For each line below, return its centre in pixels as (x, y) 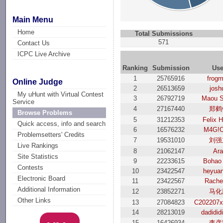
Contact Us (34, 43)
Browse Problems (45, 113)
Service (24, 102)
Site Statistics (38, 157)
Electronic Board (42, 179)
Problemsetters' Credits (51, 135)
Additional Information (49, 190)
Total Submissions (164, 34)
